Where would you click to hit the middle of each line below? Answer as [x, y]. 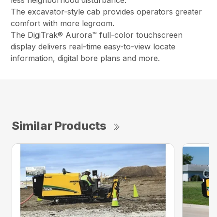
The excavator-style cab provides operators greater [107, 12]
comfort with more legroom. [63, 23]
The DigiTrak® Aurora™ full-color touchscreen [97, 35]
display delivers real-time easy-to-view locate [93, 47]
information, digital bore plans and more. [85, 58]
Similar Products [59, 126]
